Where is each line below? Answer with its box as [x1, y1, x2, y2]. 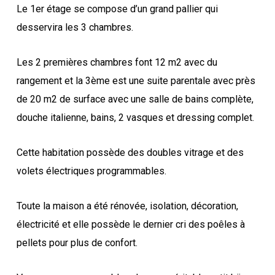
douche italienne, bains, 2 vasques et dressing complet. [16, 111, 254, 123]
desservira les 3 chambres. [16, 21, 133, 33]
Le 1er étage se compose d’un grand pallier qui [16, 2, 218, 15]
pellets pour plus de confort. [16, 236, 137, 249]
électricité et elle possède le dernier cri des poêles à [16, 218, 245, 230]
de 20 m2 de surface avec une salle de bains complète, [16, 93, 254, 105]
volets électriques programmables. [16, 165, 166, 177]
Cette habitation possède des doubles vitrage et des [16, 146, 244, 158]
